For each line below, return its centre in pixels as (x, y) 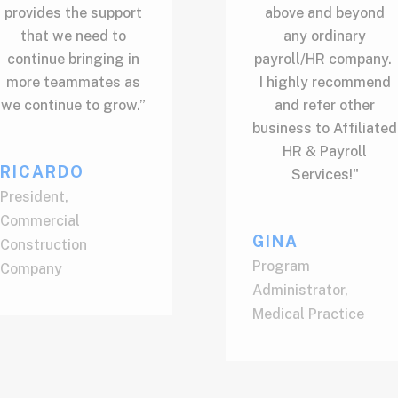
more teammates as (73, 82)
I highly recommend (325, 82)
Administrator (298, 290)
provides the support (73, 12)
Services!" (325, 174)
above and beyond (325, 12)
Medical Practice (308, 314)
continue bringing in (73, 59)
